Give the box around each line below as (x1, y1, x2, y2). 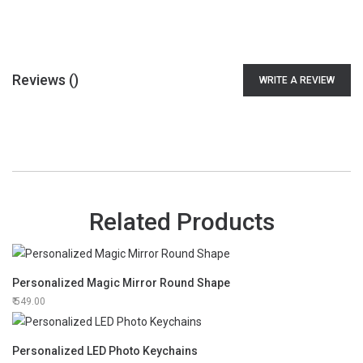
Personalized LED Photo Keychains (12, 344, 198, 358)
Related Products (88, 207, 275, 236)
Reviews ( (12, 71, 74, 89)
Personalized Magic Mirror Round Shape (12, 275, 230, 289)
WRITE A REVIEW (259, 74, 335, 86)
